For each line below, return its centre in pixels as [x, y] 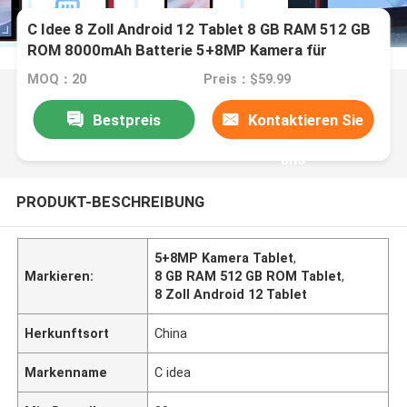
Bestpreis [126, 119]
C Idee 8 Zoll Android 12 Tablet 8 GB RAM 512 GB [199, 30]
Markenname [66, 372]
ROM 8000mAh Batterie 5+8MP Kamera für [178, 50]
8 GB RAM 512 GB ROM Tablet [248, 276]
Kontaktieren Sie [306, 119]
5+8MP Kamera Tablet [224, 258]
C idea [173, 372]
